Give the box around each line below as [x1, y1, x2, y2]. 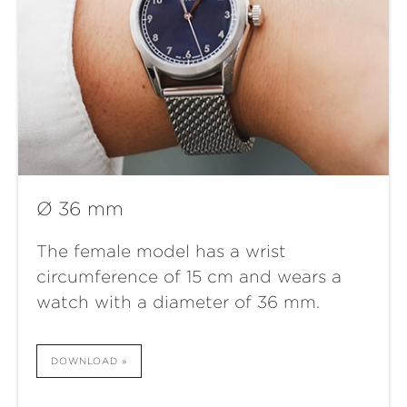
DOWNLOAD [51, 355, 118, 367]
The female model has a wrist [36, 242, 286, 262]
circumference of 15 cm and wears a [36, 267, 342, 287]
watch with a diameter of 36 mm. [36, 293, 320, 313]
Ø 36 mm [36, 198, 124, 221]
